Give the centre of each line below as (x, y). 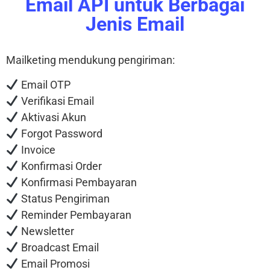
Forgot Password (60, 134)
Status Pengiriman (64, 199)
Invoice (37, 150)
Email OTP (44, 85)
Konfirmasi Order (60, 166)
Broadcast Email (58, 248)
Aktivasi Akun (52, 118)
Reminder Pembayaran (75, 215)
